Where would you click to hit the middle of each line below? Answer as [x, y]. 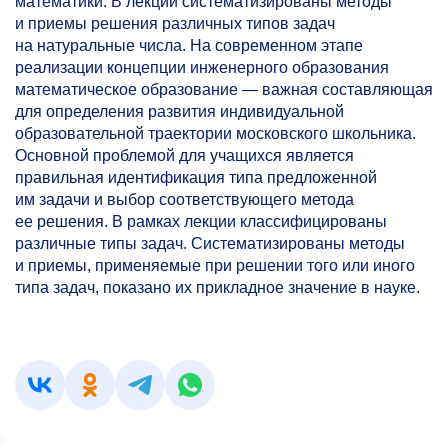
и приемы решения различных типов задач [175, 23]
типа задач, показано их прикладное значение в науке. [217, 287]
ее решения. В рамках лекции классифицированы [201, 221]
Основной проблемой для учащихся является [184, 155]
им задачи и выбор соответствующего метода [184, 199]
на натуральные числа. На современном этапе [189, 45]
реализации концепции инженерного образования [202, 67]
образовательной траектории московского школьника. [215, 133]
